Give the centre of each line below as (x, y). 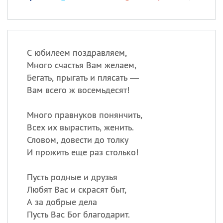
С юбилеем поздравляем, (77, 53)
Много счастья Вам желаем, (81, 65)
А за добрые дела (62, 202)
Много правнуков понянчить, (84, 115)
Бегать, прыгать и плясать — (83, 77)
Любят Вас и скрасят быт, (76, 189)
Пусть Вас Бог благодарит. (78, 214)
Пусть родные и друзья (72, 177)
